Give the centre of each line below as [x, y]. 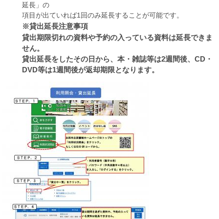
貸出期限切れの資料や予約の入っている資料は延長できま [117, 37]
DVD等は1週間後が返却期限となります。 [90, 69]
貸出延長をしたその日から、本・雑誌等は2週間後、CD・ [117, 59]
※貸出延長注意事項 [55, 26]
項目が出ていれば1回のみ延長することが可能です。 [103, 15]
